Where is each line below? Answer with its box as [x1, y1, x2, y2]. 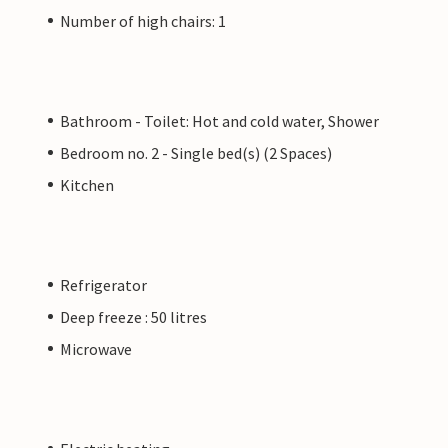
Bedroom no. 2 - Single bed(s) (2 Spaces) [60, 142, 332, 163]
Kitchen [60, 174, 114, 195]
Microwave [60, 338, 132, 359]
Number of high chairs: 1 [60, 10, 226, 31]
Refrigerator [60, 274, 147, 295]
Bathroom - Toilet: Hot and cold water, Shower [60, 110, 379, 131]
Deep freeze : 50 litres [60, 306, 207, 327]
